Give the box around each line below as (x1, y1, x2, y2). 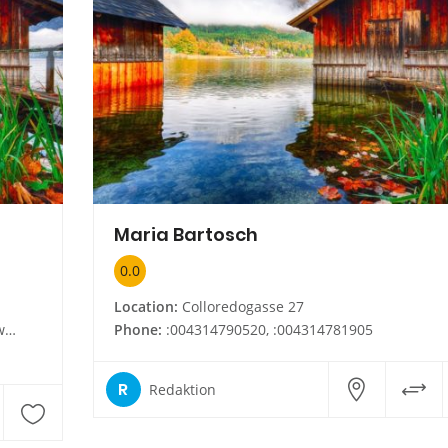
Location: (113, 297, 178, 317)
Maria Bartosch (113, 222, 258, 248)
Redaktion (148, 379, 216, 399)
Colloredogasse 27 (177, 297, 304, 317)
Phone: (113, 320, 162, 340)
